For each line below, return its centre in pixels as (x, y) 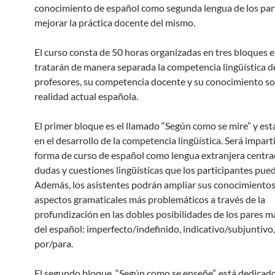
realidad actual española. (86, 96)
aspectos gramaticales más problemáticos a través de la (150, 199)
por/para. (54, 243)
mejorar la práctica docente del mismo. (115, 22)
